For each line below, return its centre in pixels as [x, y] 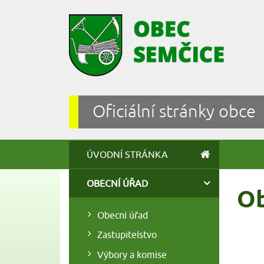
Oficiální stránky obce [174, 111]
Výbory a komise [132, 254]
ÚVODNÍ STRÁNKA [128, 155]
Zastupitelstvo [127, 234]
